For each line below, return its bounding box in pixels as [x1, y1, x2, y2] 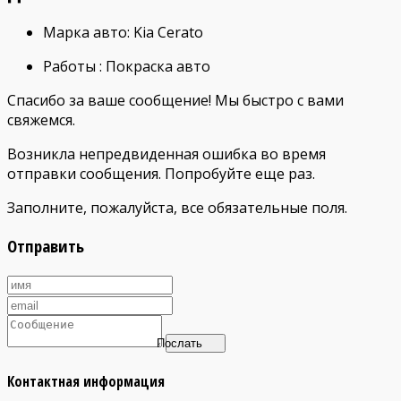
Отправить [7, 234, 84, 257]
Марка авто [43, 22, 127, 43]
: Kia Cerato [127, 22, 203, 43]
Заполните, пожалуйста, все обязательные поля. [7, 198, 347, 218]
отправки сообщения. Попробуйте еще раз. [7, 164, 315, 184]
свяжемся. [7, 110, 75, 131]
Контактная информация [7, 371, 165, 391]
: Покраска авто [96, 56, 210, 77]
